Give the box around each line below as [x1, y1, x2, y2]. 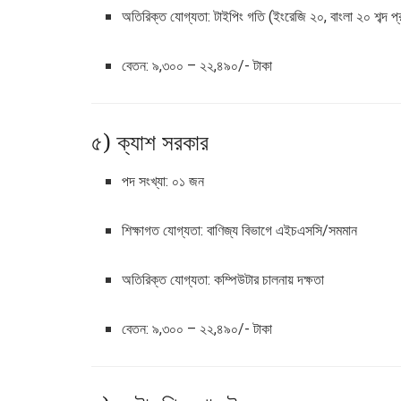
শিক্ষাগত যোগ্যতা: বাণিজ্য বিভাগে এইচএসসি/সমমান [122, 221, 358, 239]
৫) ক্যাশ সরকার [91, 126, 209, 157]
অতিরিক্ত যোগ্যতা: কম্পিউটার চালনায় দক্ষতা [122, 270, 325, 288]
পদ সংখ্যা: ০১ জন [122, 172, 205, 190]
